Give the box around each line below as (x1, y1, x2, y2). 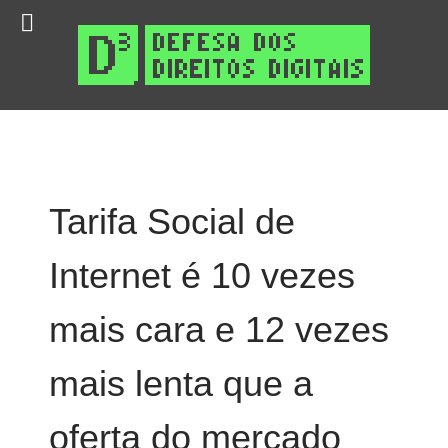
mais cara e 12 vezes (49, 309, 389, 350)
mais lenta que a (49, 363, 313, 404)
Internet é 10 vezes (49, 255, 355, 296)
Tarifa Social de (49, 201, 295, 242)
